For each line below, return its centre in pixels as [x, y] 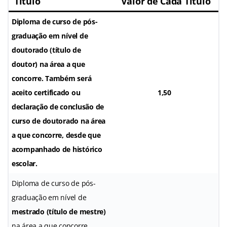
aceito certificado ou [46, 92]
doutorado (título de [46, 50]
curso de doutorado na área [59, 121]
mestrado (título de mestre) [59, 211]
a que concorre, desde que [56, 135]
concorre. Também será [52, 78]
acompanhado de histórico [57, 149]
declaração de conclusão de [58, 106]
